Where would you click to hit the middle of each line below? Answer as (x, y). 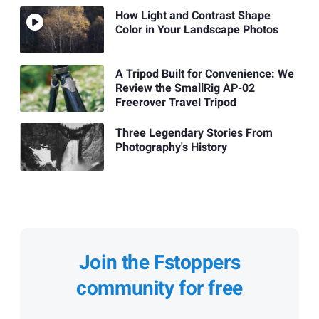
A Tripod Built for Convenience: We (204, 74)
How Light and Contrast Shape (193, 15)
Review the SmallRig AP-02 (185, 89)
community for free (159, 288)
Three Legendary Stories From (194, 133)
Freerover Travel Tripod (176, 103)
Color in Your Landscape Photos (197, 30)
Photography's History (171, 147)
